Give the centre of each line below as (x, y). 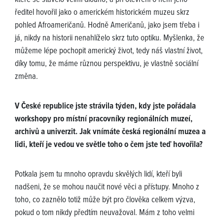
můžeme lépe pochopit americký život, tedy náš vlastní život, (109, 52)
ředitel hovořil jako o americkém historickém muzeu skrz (102, 13)
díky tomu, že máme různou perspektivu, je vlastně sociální (107, 64)
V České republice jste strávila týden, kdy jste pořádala (105, 107)
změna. (26, 77)
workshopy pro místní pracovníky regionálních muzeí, (104, 120)
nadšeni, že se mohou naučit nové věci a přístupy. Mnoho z (107, 188)
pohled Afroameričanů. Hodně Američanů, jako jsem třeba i (107, 26)
